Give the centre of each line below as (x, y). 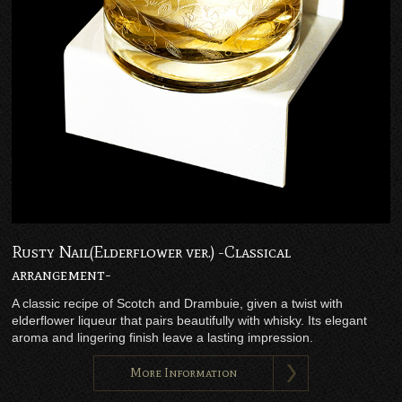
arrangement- (62, 274)
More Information (183, 372)
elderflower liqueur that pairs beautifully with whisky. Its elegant (190, 320)
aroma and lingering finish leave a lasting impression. (163, 337)
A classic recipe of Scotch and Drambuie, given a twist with (178, 303)
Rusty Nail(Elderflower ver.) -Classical (152, 252)
